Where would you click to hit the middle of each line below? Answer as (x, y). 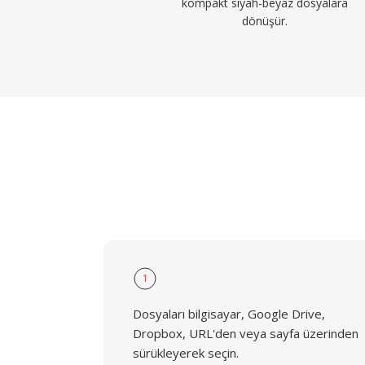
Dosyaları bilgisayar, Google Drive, (229, 314)
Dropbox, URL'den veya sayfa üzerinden (246, 333)
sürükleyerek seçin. (186, 353)
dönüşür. (265, 21)
